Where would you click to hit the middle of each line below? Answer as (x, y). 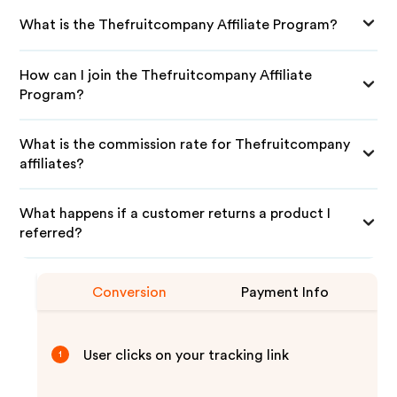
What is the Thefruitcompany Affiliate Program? (179, 24)
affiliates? (52, 164)
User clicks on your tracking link (187, 355)
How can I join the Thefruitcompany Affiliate (166, 75)
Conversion (130, 292)
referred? (51, 233)
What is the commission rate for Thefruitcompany (185, 144)
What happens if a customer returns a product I (175, 214)
